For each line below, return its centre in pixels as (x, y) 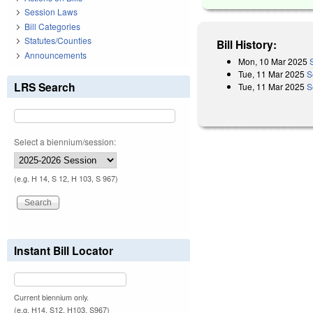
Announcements (56, 54)
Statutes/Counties (58, 41)
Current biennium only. (51, 297)
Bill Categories (52, 26)
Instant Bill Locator (64, 250)
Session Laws (51, 12)
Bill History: (247, 44)
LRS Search (45, 87)
